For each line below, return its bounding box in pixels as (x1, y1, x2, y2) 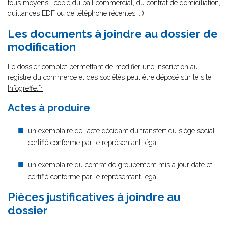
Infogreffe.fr (8, 84, 43, 92)
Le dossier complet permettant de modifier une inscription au (8, 63, 198, 71)
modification (8, 40, 76, 53)
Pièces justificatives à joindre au (8, 190, 180, 204)
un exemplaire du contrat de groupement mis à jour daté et (28, 161, 212, 169)
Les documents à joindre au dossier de (8, 27, 218, 40)
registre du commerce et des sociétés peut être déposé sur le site (8, 73, 211, 81)
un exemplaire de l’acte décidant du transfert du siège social (28, 127, 215, 135)
